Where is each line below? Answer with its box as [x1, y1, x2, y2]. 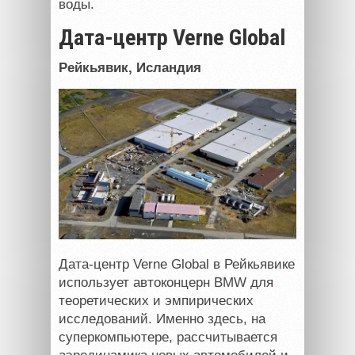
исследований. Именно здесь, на [59, 311, 265, 327]
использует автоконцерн [59, 275, 214, 291]
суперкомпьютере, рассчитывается [59, 330, 277, 345]
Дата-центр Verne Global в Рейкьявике [59, 257, 295, 273]
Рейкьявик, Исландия [59, 59, 201, 75]
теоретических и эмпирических [59, 293, 254, 309]
